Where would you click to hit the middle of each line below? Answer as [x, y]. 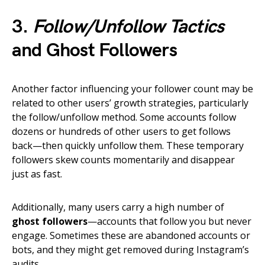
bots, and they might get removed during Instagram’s [130, 250]
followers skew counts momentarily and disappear [123, 160]
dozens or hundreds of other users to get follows [121, 132]
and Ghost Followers [94, 51]
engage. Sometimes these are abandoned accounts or [131, 236]
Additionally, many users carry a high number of [118, 207]
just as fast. [37, 174]
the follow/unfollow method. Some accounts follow [124, 117]
